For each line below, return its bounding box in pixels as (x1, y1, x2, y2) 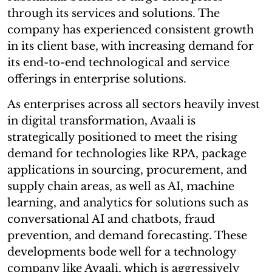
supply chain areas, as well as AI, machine (7, 179, 234, 193)
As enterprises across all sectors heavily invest (7, 97, 260, 111)
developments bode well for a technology (7, 245, 236, 259)
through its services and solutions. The (7, 6, 220, 20)
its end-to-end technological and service (7, 55, 229, 69)
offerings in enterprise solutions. (7, 72, 186, 86)
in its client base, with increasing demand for (7, 39, 254, 53)
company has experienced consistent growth (7, 22, 254, 36)
